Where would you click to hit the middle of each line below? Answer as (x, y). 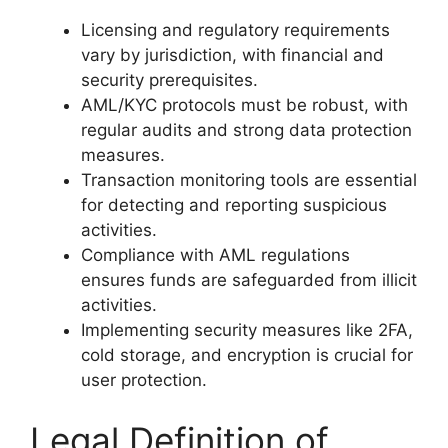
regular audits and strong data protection (246, 130)
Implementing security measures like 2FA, (247, 330)
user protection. (144, 380)
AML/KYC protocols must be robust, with (244, 105)
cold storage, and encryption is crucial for (247, 355)
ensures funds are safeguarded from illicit (249, 280)
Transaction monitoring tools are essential (249, 180)
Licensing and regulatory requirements (235, 30)
